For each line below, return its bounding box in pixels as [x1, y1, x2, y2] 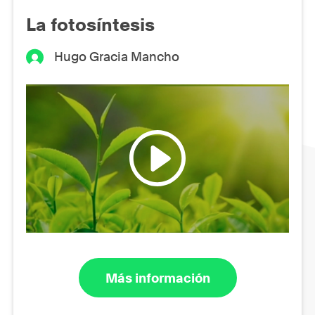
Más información [105, 270, 210, 285]
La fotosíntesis [26, 13, 155, 35]
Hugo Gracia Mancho [54, 49, 180, 64]
